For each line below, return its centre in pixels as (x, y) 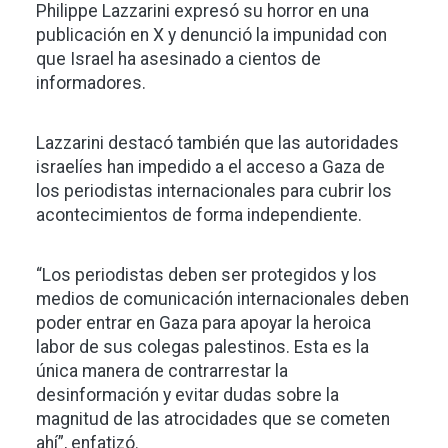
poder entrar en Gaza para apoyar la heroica (203, 323)
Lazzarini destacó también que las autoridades (217, 143)
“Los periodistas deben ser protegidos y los (206, 275)
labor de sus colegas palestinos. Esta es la (202, 347)
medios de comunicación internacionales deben (222, 299)
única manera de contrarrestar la (162, 371)
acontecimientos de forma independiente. (199, 215)
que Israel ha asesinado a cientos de (178, 59)
